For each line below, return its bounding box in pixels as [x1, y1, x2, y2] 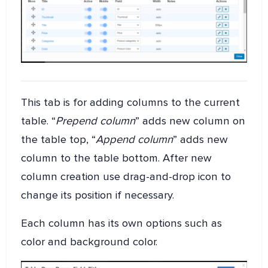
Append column [96, 133, 173, 147]
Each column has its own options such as [21, 217, 223, 230]
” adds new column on [135, 114, 246, 128]
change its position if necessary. [21, 188, 175, 202]
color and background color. [21, 235, 158, 249]
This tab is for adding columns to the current [21, 96, 240, 109]
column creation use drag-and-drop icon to [21, 170, 232, 184]
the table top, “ [21, 133, 96, 147]
